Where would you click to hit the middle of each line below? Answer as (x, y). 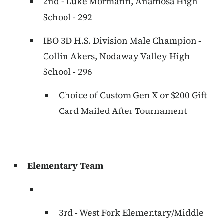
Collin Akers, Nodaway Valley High (117, 56)
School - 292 (68, 17)
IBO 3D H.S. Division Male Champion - (122, 41)
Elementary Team (65, 166)
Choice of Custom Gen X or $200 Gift (133, 95)
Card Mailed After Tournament (123, 111)
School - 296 (68, 72)
